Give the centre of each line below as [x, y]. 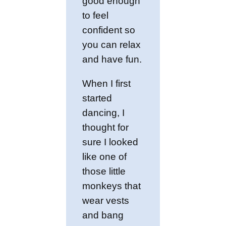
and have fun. [112, 60]
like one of [105, 157]
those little [104, 172]
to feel [96, 16]
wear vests [106, 201]
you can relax [112, 45]
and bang [103, 215]
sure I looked [110, 142]
